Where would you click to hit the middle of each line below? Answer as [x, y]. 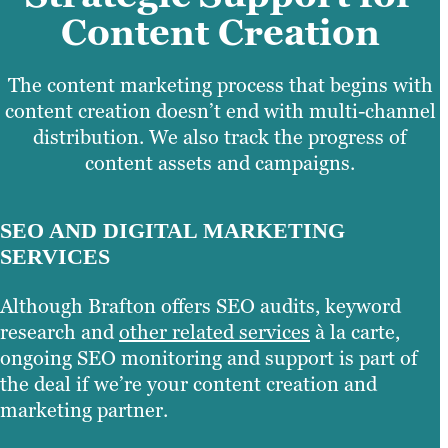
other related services [214, 331]
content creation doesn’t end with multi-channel [220, 111]
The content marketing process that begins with [220, 85]
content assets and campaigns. [220, 163]
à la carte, [355, 331]
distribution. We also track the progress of [220, 137]
